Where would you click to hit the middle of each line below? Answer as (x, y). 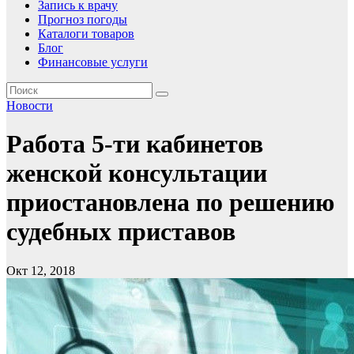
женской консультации (137, 173)
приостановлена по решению (170, 203)
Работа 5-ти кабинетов (135, 144)
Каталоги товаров (86, 34)
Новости (30, 105)
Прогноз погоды (83, 19)
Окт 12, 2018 (41, 270)
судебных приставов (121, 232)
